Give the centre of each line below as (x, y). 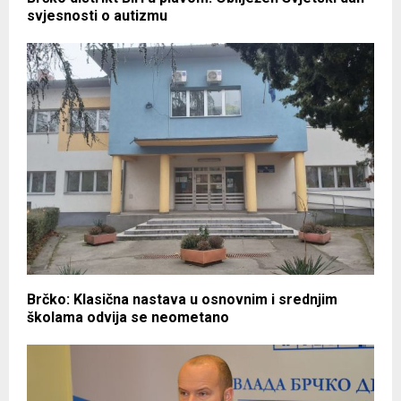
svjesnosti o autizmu (97, 15)
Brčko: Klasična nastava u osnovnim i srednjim (182, 299)
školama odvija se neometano (128, 317)
